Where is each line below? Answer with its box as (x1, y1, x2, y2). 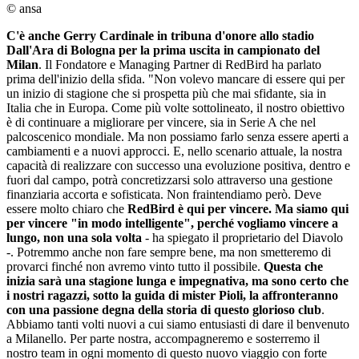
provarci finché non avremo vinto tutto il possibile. (6, 260, 264, 273)
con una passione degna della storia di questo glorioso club (6, 303, 321, 317)
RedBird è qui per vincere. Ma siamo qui (127, 202, 349, 216)
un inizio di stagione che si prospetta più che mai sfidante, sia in (6, 87, 326, 100)
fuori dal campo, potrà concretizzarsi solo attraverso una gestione (6, 173, 333, 187)
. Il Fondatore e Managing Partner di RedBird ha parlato (38, 58, 321, 71)
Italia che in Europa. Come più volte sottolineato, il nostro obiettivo (6, 101, 345, 115)
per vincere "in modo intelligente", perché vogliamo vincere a (6, 216, 338, 230)
